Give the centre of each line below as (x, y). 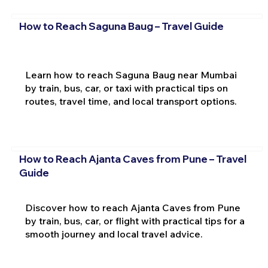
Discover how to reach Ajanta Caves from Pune (133, 208)
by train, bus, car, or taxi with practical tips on (126, 88)
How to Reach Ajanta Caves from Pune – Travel (133, 159)
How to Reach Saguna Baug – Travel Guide (121, 26)
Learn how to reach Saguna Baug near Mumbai (131, 74)
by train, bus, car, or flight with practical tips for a (135, 221)
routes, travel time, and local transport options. (131, 101)
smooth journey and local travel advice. (114, 234)
